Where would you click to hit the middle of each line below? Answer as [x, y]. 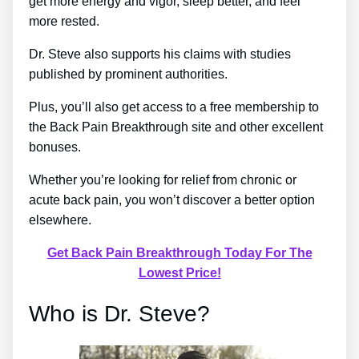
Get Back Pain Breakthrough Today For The [179, 253]
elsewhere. [60, 220]
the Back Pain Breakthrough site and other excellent [176, 127]
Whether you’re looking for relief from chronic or [163, 180]
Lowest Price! [179, 273]
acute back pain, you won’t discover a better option [172, 200]
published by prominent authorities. [128, 74]
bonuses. [55, 147]
